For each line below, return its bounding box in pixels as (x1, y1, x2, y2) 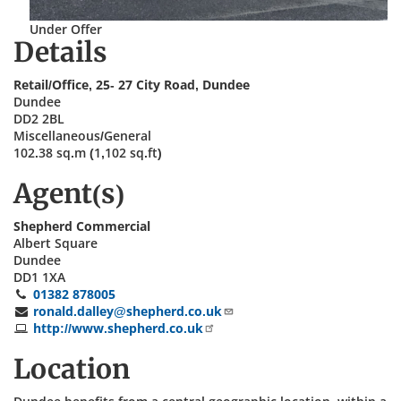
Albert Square (13, 235, 98, 252)
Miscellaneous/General (13, 127, 151, 144)
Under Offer (30, 21, 102, 38)
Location (13, 352, 130, 386)
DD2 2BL (13, 110, 64, 127)
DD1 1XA (13, 269, 65, 286)
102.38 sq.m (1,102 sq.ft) (13, 144, 162, 161)
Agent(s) (13, 176, 124, 210)
